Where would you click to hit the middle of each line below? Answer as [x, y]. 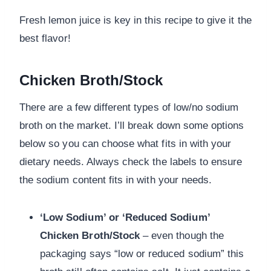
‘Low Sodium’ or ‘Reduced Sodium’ [125, 218]
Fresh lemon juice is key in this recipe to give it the [135, 21]
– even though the [181, 236]
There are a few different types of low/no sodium [129, 108]
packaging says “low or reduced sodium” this [142, 254]
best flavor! [45, 39]
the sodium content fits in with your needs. [116, 180]
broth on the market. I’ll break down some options [132, 126]
